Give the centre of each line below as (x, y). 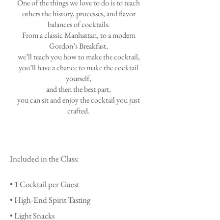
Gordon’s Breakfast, (79, 46)
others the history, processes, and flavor (79, 13)
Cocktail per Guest (49, 184)
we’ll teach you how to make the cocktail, (79, 56)
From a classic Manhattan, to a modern (79, 35)
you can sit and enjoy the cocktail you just (79, 100)
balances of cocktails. (79, 24)
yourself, (79, 78)
